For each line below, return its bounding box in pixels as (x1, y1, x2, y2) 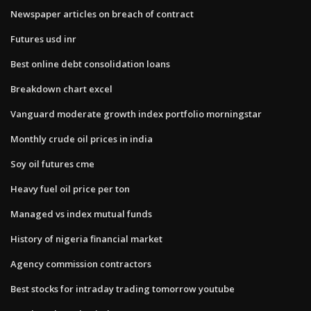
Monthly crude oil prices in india (10, 132, 153, 145)
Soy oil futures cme (10, 157, 94, 170)
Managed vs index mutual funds (10, 207, 152, 220)
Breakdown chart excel (10, 82, 112, 95)
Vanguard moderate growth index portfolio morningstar (10, 107, 262, 120)
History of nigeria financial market (10, 232, 162, 245)
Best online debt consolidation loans (10, 57, 170, 70)
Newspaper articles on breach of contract (10, 7, 194, 20)
